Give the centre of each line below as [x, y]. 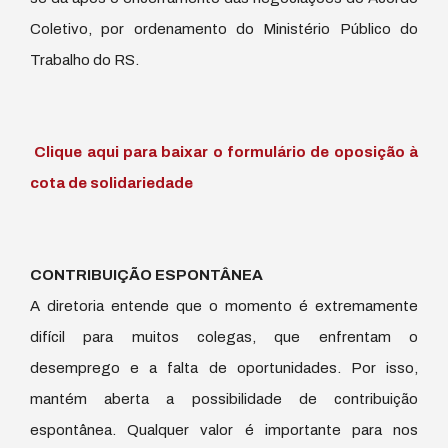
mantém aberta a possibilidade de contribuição [224, 398]
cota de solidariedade [111, 182]
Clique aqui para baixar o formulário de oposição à [224, 151]
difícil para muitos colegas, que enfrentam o [224, 336]
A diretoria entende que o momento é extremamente [224, 305]
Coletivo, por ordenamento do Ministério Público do [224, 28]
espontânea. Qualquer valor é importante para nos [224, 429]
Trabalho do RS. [84, 59]
